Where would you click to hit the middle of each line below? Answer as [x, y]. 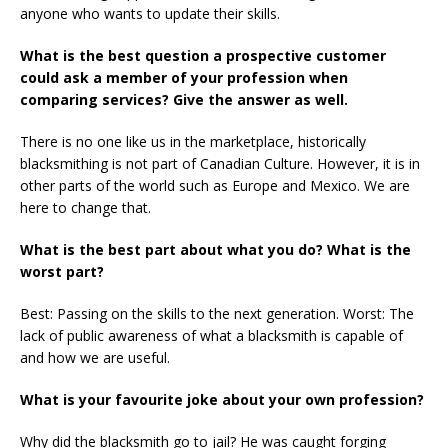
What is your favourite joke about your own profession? [222, 399]
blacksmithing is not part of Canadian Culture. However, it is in [220, 163]
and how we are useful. [95, 357]
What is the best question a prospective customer [203, 55]
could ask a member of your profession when [184, 77]
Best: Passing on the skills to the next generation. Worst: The [217, 313]
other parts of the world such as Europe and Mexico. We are [215, 185]
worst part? [62, 271]
